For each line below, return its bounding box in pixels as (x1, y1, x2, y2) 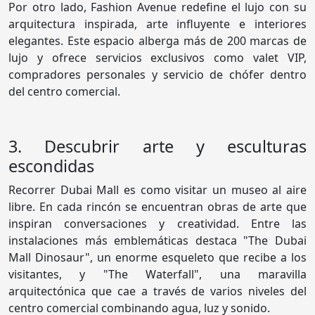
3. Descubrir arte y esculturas (8, 135, 307, 158)
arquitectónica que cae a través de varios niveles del (8, 283, 307, 300)
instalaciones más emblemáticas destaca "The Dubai (8, 233, 307, 249)
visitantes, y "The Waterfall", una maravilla (8, 266, 307, 283)
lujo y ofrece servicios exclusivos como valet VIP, (8, 50, 307, 66)
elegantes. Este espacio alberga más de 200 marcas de (8, 33, 307, 49)
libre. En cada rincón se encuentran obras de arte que (8, 199, 307, 215)
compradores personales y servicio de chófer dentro (8, 67, 307, 83)
